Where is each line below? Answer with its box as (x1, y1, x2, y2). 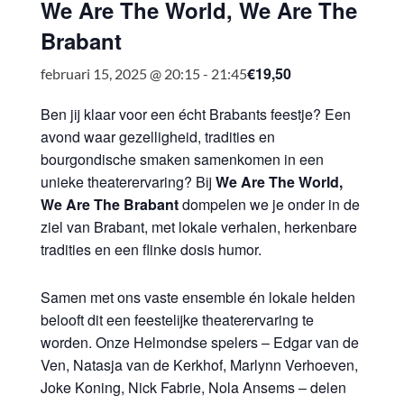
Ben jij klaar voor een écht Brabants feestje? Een (41, 104, 351, 124)
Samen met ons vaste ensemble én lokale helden (41, 287, 355, 308)
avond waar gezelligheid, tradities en (41, 126, 275, 147)
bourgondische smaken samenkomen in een (41, 149, 324, 170)
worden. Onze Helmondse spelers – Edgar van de (41, 332, 359, 353)
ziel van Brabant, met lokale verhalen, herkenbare (41, 216, 357, 237)
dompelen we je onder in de (179, 194, 360, 215)
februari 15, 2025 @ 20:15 (41, 65, 200, 82)
